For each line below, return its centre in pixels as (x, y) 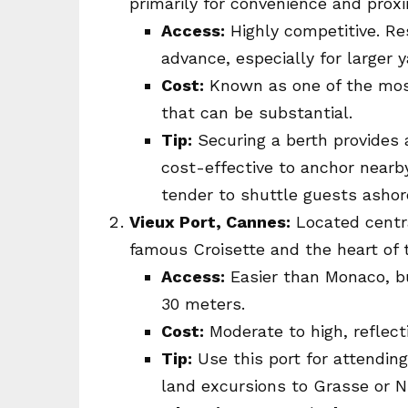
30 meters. (203, 304)
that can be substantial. (257, 112)
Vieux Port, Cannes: (210, 222)
